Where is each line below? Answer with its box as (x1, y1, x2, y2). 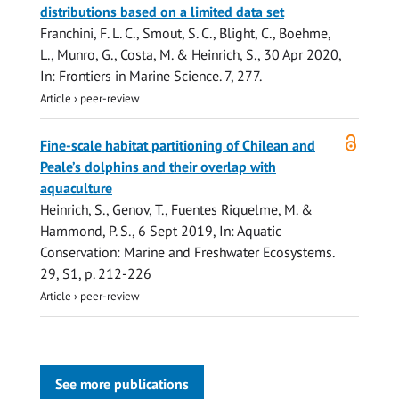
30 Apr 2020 (264, 45, 338, 64)
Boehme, (279, 24, 330, 43)
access (39, 146, 78, 165)
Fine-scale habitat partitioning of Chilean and (40, 136, 315, 155)
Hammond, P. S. (40, 222, 132, 240)
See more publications (55, 375, 189, 394)
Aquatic (237, 222, 281, 240)
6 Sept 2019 (138, 222, 213, 240)
